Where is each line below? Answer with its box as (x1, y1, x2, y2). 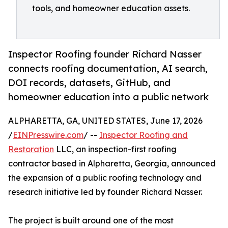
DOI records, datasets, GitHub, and (8, 77, 170, 89)
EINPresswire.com (13, 130, 83, 140)
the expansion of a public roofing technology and (8, 173, 202, 183)
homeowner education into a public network (8, 91, 209, 103)
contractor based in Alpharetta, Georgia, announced (8, 158, 216, 169)
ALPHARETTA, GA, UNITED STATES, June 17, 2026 (8, 116, 203, 126)
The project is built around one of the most (8, 215, 174, 226)
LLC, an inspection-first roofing (54, 144, 177, 155)
